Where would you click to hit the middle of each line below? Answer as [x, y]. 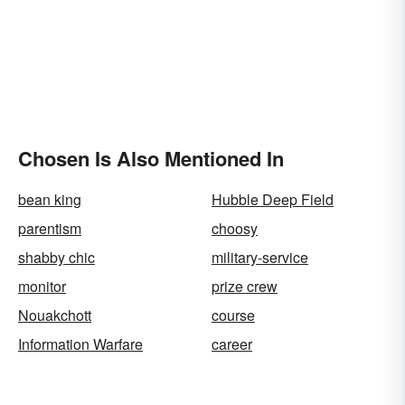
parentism [50, 228]
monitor [42, 286]
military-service [260, 257]
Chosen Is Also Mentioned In [151, 158]
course [233, 315]
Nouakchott [55, 315]
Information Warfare [80, 344]
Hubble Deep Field [273, 199]
